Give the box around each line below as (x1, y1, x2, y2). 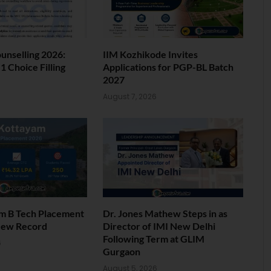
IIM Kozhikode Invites (103, 48, 198, 60)
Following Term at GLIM (103, 232, 204, 244)
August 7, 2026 (103, 91, 157, 102)
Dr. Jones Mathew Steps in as (103, 207, 227, 219)
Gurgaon (103, 245, 140, 257)
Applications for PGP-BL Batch (103, 61, 233, 73)
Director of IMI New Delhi (103, 220, 215, 232)
